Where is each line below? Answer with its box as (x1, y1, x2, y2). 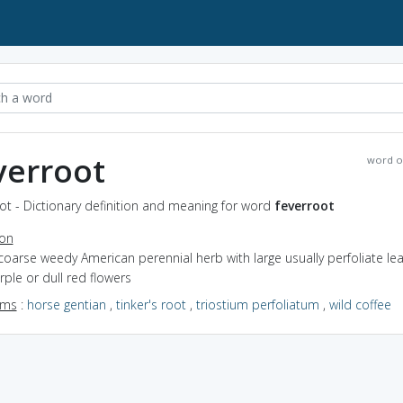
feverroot (273, 196, 335, 214)
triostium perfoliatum (195, 295, 319, 313)
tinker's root (115, 295, 186, 313)
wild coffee (328, 295, 391, 313)
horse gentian (26, 295, 106, 313)
